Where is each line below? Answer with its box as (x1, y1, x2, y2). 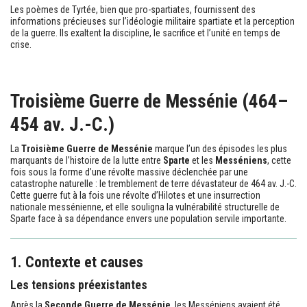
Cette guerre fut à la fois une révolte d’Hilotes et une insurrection (10, 189, 260, 201)
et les (190, 154, 215, 166)
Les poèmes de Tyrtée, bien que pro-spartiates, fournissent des (10, 3, 256, 15)
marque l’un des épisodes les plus (153, 143, 287, 154)
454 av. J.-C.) (10, 113, 114, 136)
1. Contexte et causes (10, 253, 143, 271)
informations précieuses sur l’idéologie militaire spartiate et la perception (10, 15, 295, 27)
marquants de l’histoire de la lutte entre (10, 154, 163, 166)
